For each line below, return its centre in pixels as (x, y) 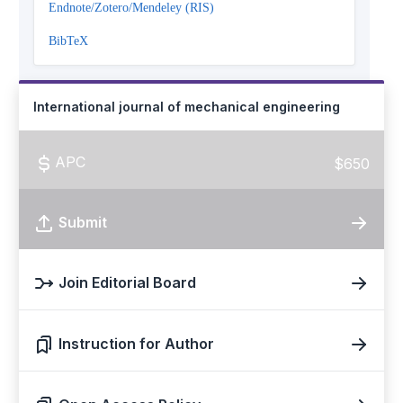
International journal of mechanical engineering (187, 107)
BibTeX (68, 41)
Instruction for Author (136, 344)
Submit (83, 223)
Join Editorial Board (127, 283)
